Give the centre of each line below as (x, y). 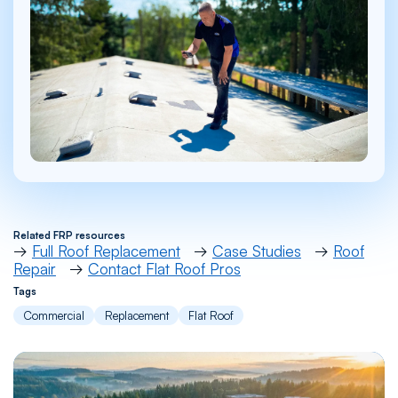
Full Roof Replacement (106, 251)
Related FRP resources (69, 235)
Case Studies (256, 251)
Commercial (54, 315)
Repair (34, 268)
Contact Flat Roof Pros (164, 268)
